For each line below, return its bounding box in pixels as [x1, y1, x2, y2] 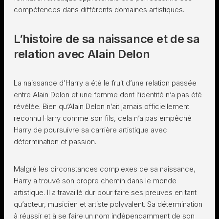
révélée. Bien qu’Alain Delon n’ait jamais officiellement [14, 102, 189, 111]
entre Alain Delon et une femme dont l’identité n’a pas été [14, 90, 202, 99]
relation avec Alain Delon [14, 47, 150, 61]
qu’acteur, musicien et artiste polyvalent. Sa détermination [14, 199, 202, 209]
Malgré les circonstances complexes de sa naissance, [14, 164, 196, 174]
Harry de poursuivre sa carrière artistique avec [14, 125, 167, 134]
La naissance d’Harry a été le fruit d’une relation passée [14, 78, 197, 88]
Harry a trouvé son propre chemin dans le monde [14, 176, 176, 185]
